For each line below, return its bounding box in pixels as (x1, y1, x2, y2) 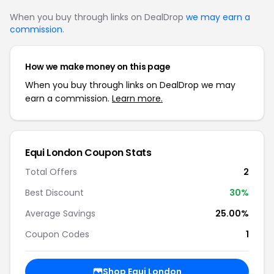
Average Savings (25, 207, 95, 220)
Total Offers (25, 166, 77, 178)
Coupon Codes (25, 228, 89, 240)
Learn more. (112, 92, 163, 105)
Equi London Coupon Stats (25, 146, 152, 160)
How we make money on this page (25, 61, 171, 73)
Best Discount (25, 187, 84, 199)
